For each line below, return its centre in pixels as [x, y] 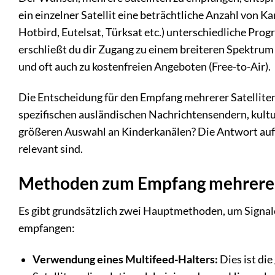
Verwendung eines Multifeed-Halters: [125, 260]
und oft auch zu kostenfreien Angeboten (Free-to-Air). [145, 66]
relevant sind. [51, 149]
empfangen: [47, 228]
